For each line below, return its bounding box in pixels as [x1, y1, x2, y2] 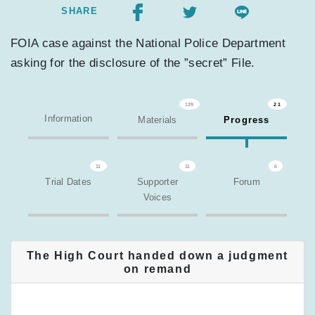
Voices [143, 192, 172, 203]
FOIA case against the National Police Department [11, 37, 286, 51]
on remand [123, 262, 192, 275]
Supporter [136, 176, 179, 188]
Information [44, 113, 93, 124]
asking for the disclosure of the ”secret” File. [11, 56, 255, 70]
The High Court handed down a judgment [26, 249, 289, 262]
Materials [138, 115, 177, 126]
